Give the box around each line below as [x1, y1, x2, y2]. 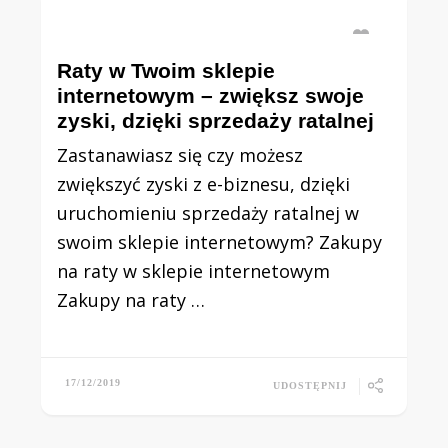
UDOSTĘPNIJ [272, 379, 347, 391]
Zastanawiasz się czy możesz [57, 143, 304, 167]
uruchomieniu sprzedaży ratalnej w [57, 201, 360, 225]
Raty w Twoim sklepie [57, 59, 276, 82]
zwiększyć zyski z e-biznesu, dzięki [57, 172, 351, 196]
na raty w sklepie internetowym [57, 259, 331, 283]
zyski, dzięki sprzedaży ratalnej [57, 109, 375, 132]
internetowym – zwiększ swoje [57, 84, 365, 107]
